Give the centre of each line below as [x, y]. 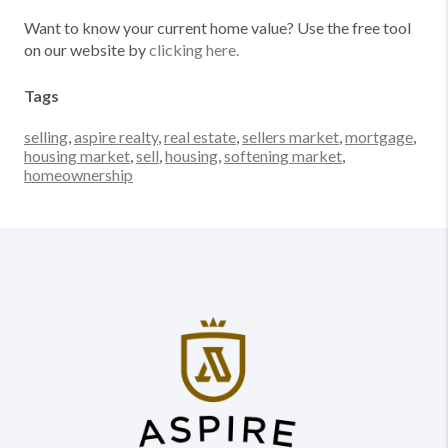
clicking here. [194, 49]
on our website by [86, 49]
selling [46, 136]
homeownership [78, 174]
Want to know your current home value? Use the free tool [217, 27]
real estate [200, 136]
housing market [77, 155]
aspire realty [116, 136]
